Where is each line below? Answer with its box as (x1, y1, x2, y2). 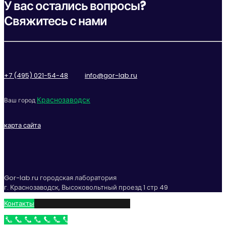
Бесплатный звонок (4, 214, 68, 224)
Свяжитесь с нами (4, 13, 107, 30)
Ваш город (4, 95, 37, 104)
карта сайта (4, 120, 41, 130)
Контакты (4, 198, 34, 208)
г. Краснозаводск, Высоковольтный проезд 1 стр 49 (4, 182, 168, 192)
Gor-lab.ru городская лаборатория (4, 173, 117, 183)
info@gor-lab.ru (85, 71, 137, 81)
